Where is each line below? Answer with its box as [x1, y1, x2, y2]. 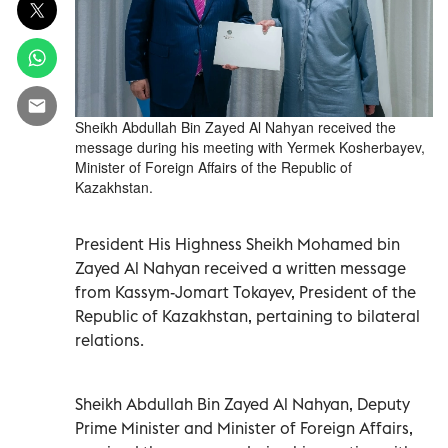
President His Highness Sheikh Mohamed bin [75, 233, 400, 254]
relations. [75, 329, 144, 350]
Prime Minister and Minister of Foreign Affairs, [75, 417, 413, 438]
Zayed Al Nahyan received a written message [75, 257, 406, 278]
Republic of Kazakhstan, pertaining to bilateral [75, 305, 420, 326]
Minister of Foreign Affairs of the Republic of [75, 156, 352, 177]
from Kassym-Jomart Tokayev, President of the [75, 281, 416, 302]
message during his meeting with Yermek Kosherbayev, [75, 136, 425, 157]
